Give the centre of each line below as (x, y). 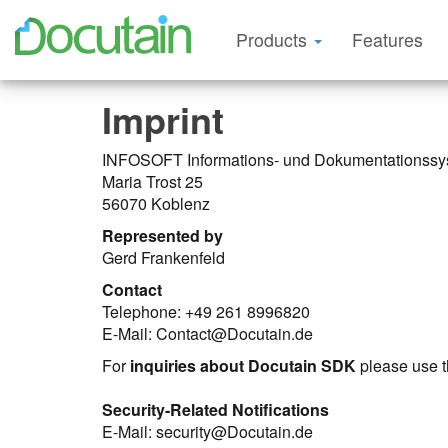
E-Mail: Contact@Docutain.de (207, 333)
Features (387, 39)
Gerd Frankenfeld (163, 257)
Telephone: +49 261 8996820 (206, 311)
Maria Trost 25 (152, 181)
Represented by (162, 235)
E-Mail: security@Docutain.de (207, 431)
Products (274, 39)
